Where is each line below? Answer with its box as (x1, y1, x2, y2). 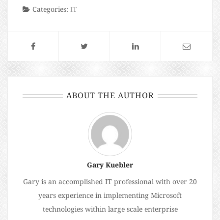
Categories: (32, 4, 70, 14)
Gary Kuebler (87, 160, 133, 170)
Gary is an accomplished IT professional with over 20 (23, 177, 197, 187)
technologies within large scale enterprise (42, 204, 178, 214)
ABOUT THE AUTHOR (66, 90, 154, 101)
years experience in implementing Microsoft (38, 191, 182, 200)
